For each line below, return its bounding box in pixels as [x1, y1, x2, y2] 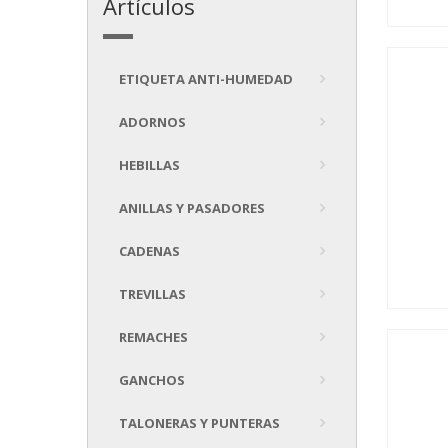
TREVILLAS [119, 285, 186, 303]
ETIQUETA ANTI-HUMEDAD [119, 70, 293, 88]
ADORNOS [119, 113, 186, 131]
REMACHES [119, 328, 188, 346]
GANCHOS [119, 371, 185, 389]
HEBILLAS [119, 156, 180, 174]
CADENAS [119, 242, 180, 260]
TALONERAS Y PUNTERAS [119, 414, 280, 432]
